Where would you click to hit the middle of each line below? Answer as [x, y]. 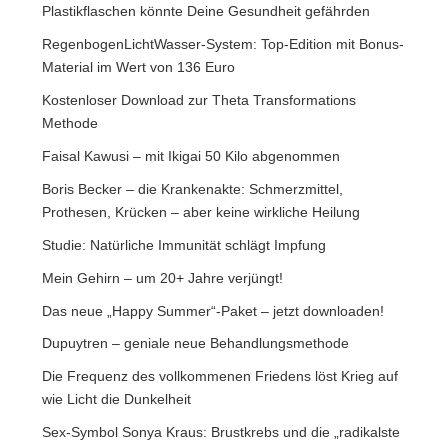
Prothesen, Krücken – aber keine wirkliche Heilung [201, 211]
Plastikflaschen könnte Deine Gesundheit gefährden [206, 10]
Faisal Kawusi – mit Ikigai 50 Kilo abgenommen [191, 155]
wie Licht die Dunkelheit [116, 399]
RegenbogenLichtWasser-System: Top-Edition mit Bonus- [223, 43]
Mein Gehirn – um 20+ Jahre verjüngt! [162, 277]
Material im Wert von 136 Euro [138, 66]
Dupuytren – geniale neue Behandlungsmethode [195, 343]
